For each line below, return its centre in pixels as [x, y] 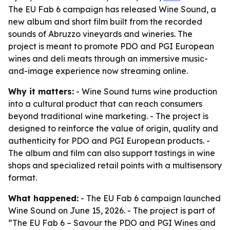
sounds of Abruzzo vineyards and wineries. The [100, 34]
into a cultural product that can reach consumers [105, 104]
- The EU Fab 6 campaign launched [150, 198]
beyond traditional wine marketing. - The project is [108, 116]
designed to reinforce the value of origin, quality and [113, 128]
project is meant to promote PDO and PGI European [111, 46]
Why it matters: [41, 91]
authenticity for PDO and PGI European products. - [109, 141]
